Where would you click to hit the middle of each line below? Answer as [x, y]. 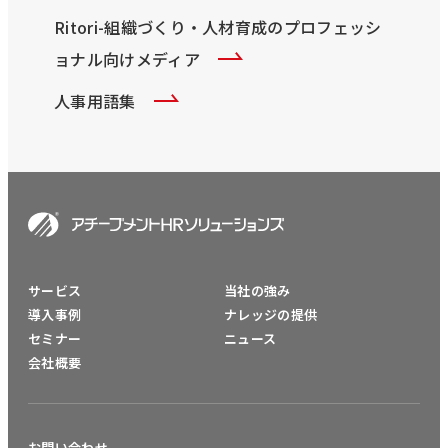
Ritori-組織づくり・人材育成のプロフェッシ [218, 27]
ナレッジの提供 [271, 315]
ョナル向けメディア [127, 59]
